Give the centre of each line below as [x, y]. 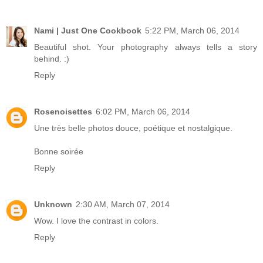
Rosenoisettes [63, 111]
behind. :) [52, 58]
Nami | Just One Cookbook [88, 30]
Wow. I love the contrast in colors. [96, 220]
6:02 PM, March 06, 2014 [143, 111]
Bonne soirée [59, 151]
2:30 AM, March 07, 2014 [123, 204]
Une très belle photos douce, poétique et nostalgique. [133, 128]
